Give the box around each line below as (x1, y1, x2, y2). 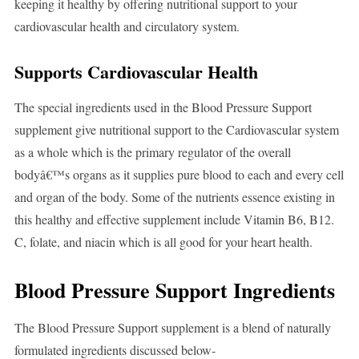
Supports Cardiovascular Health (14, 58, 258, 86)
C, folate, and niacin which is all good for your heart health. (14, 233, 313, 251)
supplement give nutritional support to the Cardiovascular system (14, 121, 339, 139)
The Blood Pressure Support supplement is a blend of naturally (14, 319, 331, 337)
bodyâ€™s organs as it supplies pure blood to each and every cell (14, 166, 344, 184)
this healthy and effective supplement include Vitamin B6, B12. (14, 211, 334, 228)
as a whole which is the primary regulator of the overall (14, 143, 291, 161)
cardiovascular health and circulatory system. (14, 18, 240, 35)
